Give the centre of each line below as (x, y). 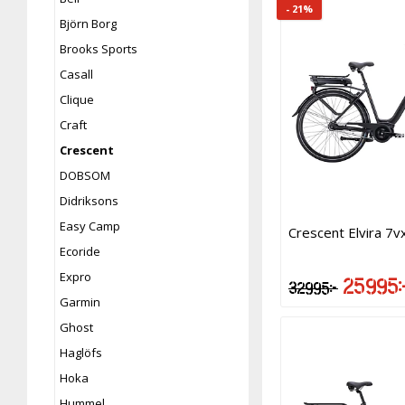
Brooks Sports (99, 48)
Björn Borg (88, 23)
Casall (76, 74)
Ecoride (80, 251)
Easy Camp (90, 226)
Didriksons (89, 200)
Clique (77, 99)
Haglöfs (81, 352)
